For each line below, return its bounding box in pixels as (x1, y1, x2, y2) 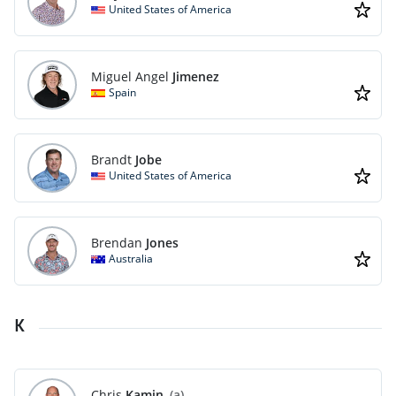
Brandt (91, 151, 132, 168)
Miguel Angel (91, 68, 169, 85)
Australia (109, 251, 153, 266)
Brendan (91, 234, 142, 251)
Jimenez (172, 68, 219, 85)
